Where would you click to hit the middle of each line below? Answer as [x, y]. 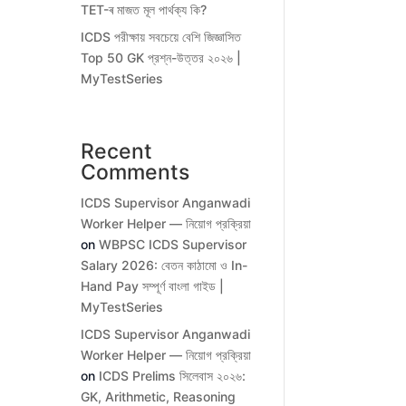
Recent [117, 152]
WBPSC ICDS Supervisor [173, 245]
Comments [135, 173]
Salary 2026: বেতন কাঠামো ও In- [164, 266]
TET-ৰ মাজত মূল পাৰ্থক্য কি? [144, 10]
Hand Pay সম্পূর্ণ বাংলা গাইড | [153, 286]
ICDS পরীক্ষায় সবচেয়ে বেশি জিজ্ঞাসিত [161, 37]
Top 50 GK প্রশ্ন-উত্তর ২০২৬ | [161, 58]
